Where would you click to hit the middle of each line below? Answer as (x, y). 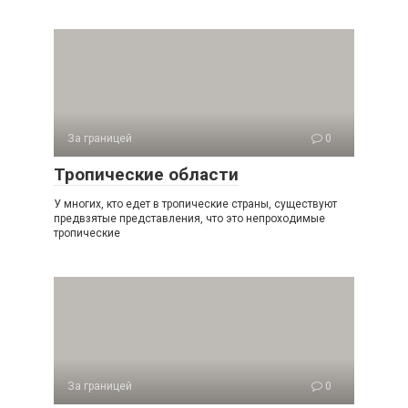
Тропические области (146, 174)
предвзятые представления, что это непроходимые (189, 219)
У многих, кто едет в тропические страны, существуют (195, 204)
